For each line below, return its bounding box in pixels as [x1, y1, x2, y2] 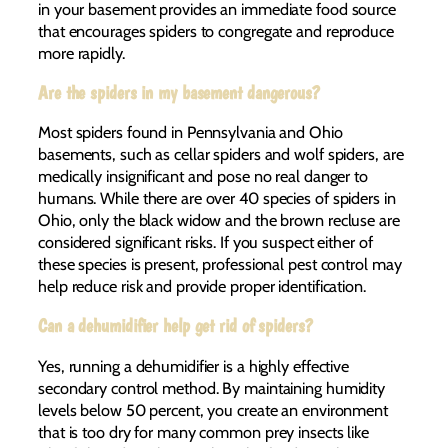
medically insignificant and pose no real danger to [38, 166, 368, 187]
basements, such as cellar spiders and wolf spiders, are [38, 144, 404, 165]
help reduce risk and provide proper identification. [38, 276, 366, 297]
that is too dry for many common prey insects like [38, 421, 370, 442]
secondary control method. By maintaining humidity [38, 377, 386, 398]
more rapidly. [38, 43, 125, 64]
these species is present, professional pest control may [38, 254, 402, 275]
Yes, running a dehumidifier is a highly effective [38, 355, 350, 376]
